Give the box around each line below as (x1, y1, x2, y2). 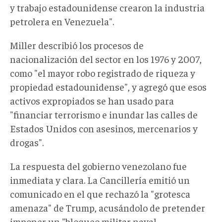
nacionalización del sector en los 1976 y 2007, (10, 52, 202, 65)
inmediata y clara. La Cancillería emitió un (10, 173, 190, 186)
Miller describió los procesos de (10, 38, 144, 51)
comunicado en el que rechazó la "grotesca (10, 187, 190, 200)
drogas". (10, 135, 44, 148)
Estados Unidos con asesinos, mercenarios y (10, 121, 198, 134)
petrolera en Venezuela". (10, 14, 114, 27)
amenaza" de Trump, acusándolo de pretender (10, 201, 205, 214)
